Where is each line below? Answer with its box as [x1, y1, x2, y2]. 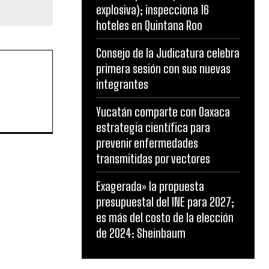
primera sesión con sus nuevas [96, 61, 231, 76]
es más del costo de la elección [96, 210, 234, 225]
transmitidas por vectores [96, 151, 210, 166]
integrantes [96, 77, 148, 91]
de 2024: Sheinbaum [96, 226, 186, 240]
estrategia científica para [96, 120, 210, 134]
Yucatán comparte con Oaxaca [96, 104, 230, 119]
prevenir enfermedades [96, 136, 198, 150]
